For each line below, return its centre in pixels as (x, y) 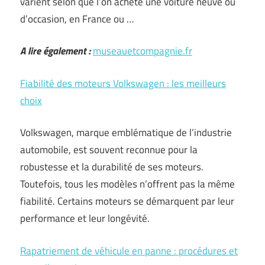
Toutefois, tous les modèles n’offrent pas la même (127, 184)
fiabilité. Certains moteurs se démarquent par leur (127, 201)
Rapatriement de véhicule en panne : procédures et (129, 251)
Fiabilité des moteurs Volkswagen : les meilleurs (123, 83)
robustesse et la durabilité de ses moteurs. (112, 167)
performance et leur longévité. (85, 218)
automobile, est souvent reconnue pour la (109, 150)
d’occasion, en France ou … (77, 19)
